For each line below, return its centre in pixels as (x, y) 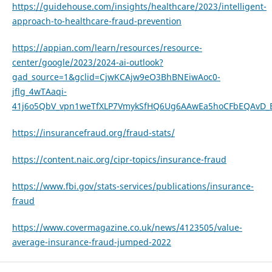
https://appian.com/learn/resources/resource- (107, 48)
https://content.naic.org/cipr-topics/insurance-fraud (119, 160)
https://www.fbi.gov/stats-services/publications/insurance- (133, 186)
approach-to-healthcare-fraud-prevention (97, 21)
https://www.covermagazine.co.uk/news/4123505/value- (127, 228)
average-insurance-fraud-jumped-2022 (91, 242)
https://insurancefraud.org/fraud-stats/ (93, 133)
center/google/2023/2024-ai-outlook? (87, 63)
